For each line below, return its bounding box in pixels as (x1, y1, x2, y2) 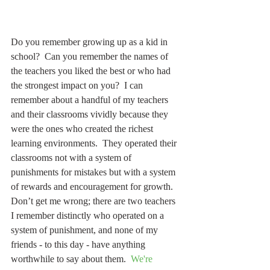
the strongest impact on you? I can (11, 80, 145, 91)
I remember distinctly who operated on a (11, 210, 166, 221)
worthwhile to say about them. (11, 254, 131, 265)
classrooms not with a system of (11, 152, 134, 163)
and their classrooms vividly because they (11, 109, 171, 120)
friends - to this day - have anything (11, 239, 148, 250)
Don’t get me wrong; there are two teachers (11, 196, 178, 207)
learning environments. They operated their (11, 138, 179, 149)
